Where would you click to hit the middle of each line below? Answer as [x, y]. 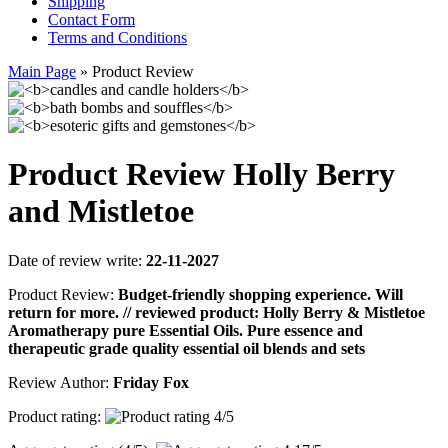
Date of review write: [77, 260]
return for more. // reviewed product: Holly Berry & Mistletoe [216, 312]
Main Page [42, 71]
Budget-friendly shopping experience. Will [260, 294]
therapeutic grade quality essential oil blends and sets [186, 348]
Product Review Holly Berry [201, 174]
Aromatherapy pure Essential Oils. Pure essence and [185, 330]
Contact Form [91, 19]
